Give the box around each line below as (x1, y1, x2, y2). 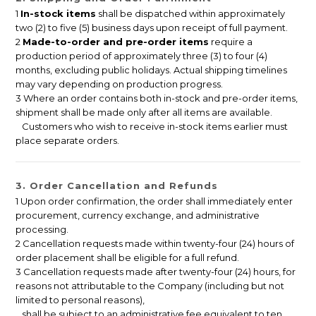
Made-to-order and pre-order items (23, 36, 209, 48)
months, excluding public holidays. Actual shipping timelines (16, 64, 287, 76)
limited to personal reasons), (16, 294, 147, 306)
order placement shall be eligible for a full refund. (16, 252, 239, 264)
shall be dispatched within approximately (96, 8, 285, 20)
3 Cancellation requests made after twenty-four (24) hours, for (16, 266, 296, 278)
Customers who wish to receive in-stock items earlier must (16, 121, 288, 133)
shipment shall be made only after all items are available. (16, 107, 272, 119)
